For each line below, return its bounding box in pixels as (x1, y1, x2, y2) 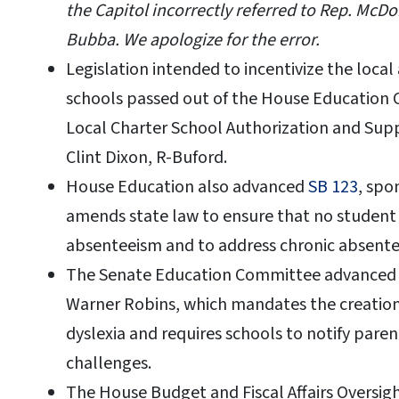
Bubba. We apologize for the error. (66, 28, 323, 53)
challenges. (66, 351, 155, 377)
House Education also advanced (66, 175, 308, 200)
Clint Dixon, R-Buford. (66, 145, 227, 171)
